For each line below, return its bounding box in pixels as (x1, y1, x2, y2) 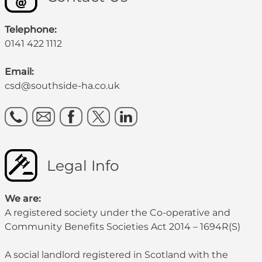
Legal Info (47, 156, 119, 174)
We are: (5, 192, 41, 204)
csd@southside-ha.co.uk (5, 80, 120, 91)
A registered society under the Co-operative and (5, 206, 230, 218)
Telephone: (5, 23, 57, 35)
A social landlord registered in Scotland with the (5, 249, 228, 260)
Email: (5, 65, 34, 77)
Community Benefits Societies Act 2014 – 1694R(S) (5, 220, 240, 232)
